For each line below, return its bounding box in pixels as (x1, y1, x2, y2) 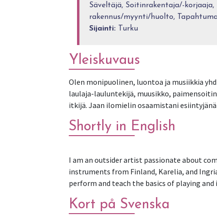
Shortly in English (69, 119, 175, 134)
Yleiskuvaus (69, 53, 140, 67)
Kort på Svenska (69, 197, 170, 212)
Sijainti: (89, 25, 116, 32)
